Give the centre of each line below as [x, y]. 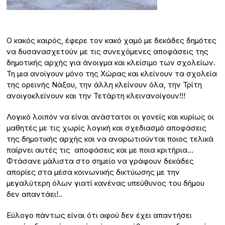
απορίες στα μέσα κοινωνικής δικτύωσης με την [93, 172]
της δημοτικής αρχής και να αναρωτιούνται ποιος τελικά [110, 139]
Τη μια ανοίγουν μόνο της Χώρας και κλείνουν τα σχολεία [112, 74]
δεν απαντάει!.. [35, 194]
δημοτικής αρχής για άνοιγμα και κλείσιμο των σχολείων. [111, 63]
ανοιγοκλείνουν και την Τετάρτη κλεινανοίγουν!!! [96, 96]
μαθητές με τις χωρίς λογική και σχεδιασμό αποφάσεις [107, 128]
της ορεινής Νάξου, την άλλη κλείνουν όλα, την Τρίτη [104, 85]
